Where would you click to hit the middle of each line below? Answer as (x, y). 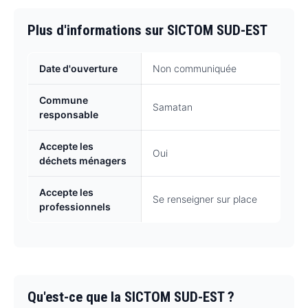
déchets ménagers (83, 161)
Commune (64, 100)
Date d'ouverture (78, 69)
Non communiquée (195, 69)
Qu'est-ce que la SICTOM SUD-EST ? (131, 297)
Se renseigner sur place (205, 199)
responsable (69, 115)
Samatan (173, 107)
